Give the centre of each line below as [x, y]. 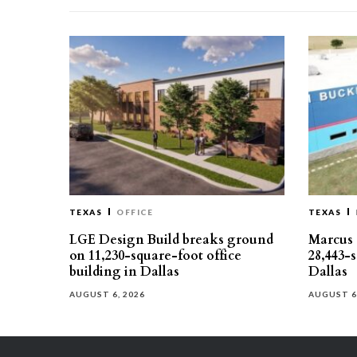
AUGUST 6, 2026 [107, 294]
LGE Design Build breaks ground [171, 240]
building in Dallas [124, 272]
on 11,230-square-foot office [155, 256]
